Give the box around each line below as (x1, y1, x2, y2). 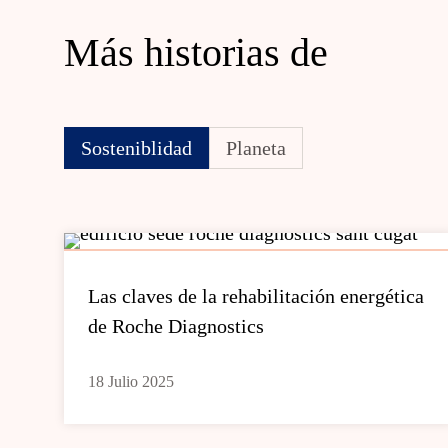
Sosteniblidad (81, 137, 192, 159)
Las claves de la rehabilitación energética (88, 285, 424, 307)
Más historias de (64, 30, 328, 75)
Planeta (226, 137, 286, 159)
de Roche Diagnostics (88, 315, 264, 337)
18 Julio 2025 (88, 373, 174, 390)
